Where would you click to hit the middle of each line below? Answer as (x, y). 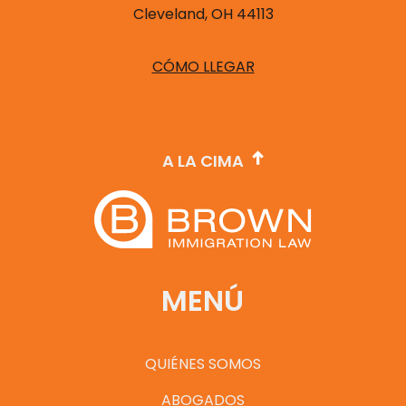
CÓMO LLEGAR (203, 66)
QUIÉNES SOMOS (203, 363)
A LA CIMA (203, 160)
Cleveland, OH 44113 (203, 14)
